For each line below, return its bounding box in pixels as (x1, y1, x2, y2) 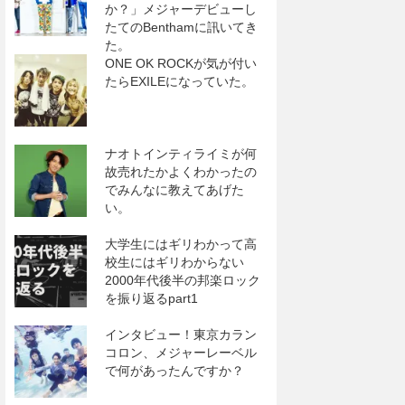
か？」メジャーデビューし (105, 2, 257, 16)
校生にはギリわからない (105, 255, 244, 269)
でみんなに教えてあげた (105, 183, 244, 197)
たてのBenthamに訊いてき (105, 20, 258, 34)
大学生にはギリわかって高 (105, 237, 257, 251)
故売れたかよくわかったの (105, 165, 257, 179)
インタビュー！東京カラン (105, 327, 257, 342)
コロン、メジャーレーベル (105, 345, 257, 360)
